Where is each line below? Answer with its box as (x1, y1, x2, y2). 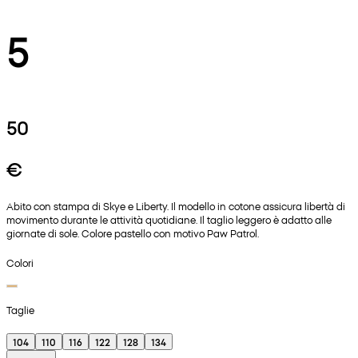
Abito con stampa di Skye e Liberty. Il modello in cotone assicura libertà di (6, 199, 345, 213)
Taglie (6, 302, 34, 316)
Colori (6, 255, 34, 269)
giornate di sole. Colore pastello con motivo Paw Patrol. (6, 226, 259, 241)
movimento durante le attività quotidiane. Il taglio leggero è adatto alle (6, 213, 332, 227)
